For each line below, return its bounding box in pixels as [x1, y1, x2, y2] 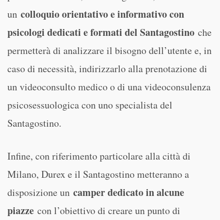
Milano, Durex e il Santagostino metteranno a [7, 167, 189, 181]
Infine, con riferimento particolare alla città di [7, 149, 191, 163]
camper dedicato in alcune [70, 185, 184, 199]
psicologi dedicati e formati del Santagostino [7, 25, 198, 39]
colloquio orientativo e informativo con [21, 7, 184, 21]
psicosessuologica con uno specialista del [7, 98, 172, 111]
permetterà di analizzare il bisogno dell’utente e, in [7, 44, 212, 57]
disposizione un [7, 186, 70, 199]
